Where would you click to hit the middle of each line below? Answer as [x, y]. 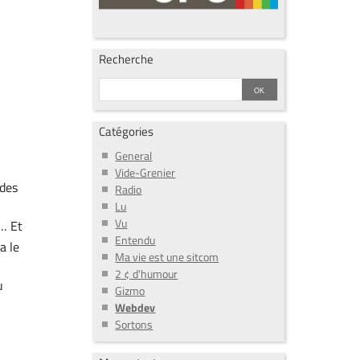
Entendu [135, 240]
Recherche [127, 59]
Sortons [134, 325]
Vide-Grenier [145, 173]
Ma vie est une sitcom [167, 257]
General [134, 156]
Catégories [127, 131]
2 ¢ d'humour [147, 274]
